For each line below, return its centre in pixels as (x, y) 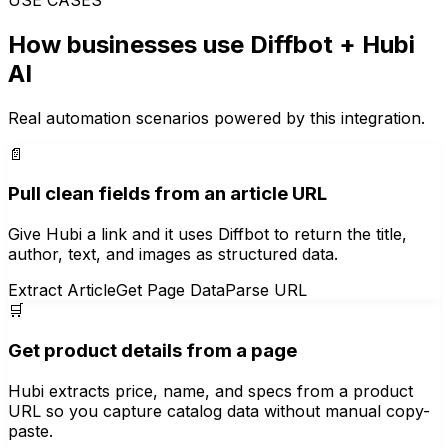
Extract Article (62, 290)
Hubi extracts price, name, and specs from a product (210, 390)
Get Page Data (170, 290)
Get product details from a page (152, 350)
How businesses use (129, 44)
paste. (30, 430)
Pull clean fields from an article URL (167, 194)
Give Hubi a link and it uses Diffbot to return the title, (207, 234)
